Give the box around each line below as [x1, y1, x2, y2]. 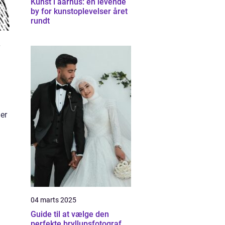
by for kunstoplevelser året [31, 7, 128, 16]
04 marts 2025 [31, 196, 76, 204]
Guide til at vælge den [31, 209, 109, 219]
